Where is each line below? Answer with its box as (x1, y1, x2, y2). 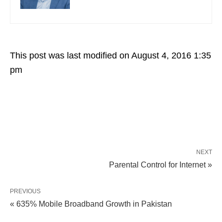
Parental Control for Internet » (109, 160, 212, 169)
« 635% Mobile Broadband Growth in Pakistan (10, 199, 172, 208)
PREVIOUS (10, 187, 41, 195)
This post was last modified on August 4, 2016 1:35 (10, 50, 211, 60)
